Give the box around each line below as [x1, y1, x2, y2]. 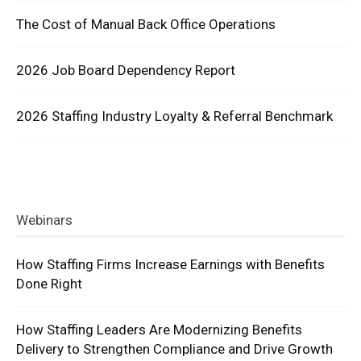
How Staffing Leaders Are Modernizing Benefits [16, 322, 302, 338]
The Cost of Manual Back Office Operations [16, 16, 276, 33]
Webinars [16, 212, 73, 229]
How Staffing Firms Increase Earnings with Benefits [16, 256, 325, 273]
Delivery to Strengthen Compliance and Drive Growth [16, 341, 333, 358]
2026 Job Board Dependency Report [16, 62, 235, 79]
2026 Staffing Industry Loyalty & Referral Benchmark [16, 108, 333, 125]
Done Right [16, 276, 82, 293]
